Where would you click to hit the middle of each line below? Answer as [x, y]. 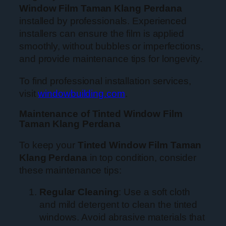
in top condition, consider [142, 157]
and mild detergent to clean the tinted [119, 205]
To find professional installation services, [105, 81]
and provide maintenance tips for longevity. [111, 59]
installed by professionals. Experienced [103, 21]
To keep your [48, 145]
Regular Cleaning [79, 192]
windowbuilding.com [81, 93]
